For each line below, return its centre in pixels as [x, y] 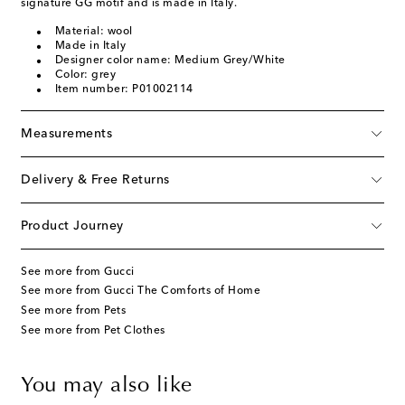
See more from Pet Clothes [93, 330]
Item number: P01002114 [124, 89]
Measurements [66, 133]
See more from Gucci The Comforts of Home [141, 292]
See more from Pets [73, 311]
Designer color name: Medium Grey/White [170, 60]
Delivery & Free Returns [95, 179]
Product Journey [72, 226]
